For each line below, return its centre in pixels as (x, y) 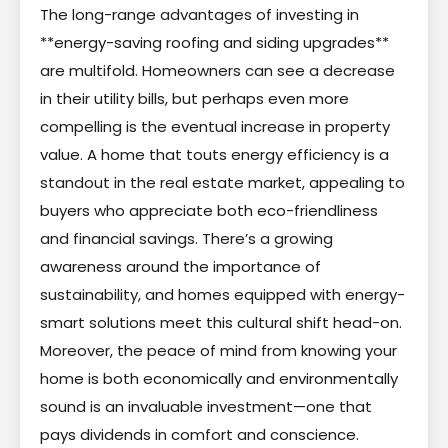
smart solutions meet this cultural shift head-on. (221, 322)
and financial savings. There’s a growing (186, 238)
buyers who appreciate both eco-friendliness (209, 210)
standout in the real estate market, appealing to (222, 182)
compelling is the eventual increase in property (215, 126)
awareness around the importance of (180, 266)
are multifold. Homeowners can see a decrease (217, 70)
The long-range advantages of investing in (199, 14)
